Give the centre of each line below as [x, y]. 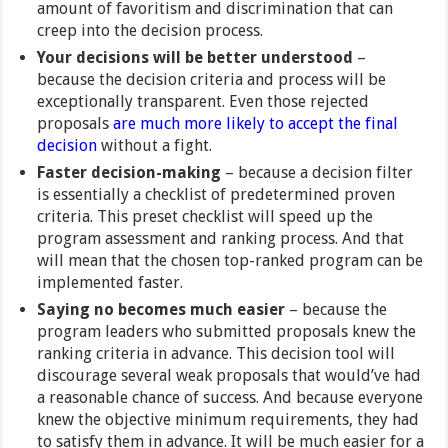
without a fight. [155, 146]
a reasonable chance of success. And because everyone [230, 398]
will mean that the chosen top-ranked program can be [230, 261]
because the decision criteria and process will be [212, 80]
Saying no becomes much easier [163, 310]
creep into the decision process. [150, 31]
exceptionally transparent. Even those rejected [203, 102]
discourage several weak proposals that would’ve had [229, 376]
